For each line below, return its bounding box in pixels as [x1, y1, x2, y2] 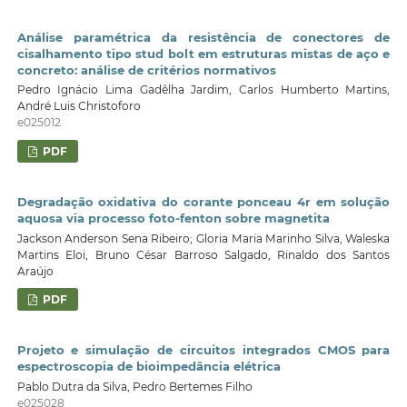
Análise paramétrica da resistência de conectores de [16, 29, 391, 45]
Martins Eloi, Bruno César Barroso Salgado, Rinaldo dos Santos [16, 247, 391, 262]
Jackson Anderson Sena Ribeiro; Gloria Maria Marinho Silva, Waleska [16, 231, 391, 245]
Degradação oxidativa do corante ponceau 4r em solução [16, 194, 391, 210]
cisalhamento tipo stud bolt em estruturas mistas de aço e [16, 45, 391, 61]
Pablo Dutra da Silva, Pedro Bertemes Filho [16, 379, 253, 393]
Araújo [16, 263, 54, 278]
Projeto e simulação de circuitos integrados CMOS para [16, 342, 391, 358]
